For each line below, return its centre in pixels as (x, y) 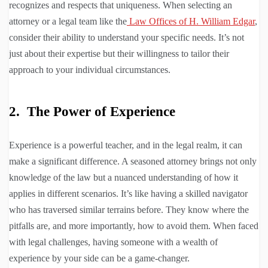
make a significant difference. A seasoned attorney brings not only (133, 162)
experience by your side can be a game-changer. (99, 258)
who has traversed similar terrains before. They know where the (129, 210)
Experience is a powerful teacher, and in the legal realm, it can (126, 145)
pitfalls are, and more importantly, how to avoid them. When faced (134, 226)
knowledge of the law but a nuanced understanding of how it (124, 178)
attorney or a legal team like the (68, 22)
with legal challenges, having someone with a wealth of (113, 242)
